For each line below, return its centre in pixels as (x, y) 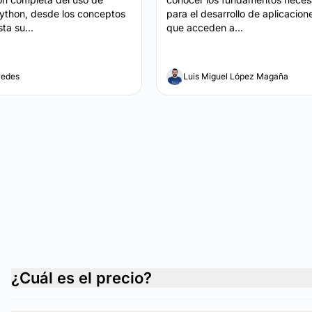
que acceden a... (205, 28)
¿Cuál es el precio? (81, 278)
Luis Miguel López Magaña (236, 76)
